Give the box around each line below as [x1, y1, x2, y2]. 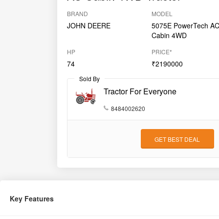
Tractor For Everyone [104, 86, 176, 97]
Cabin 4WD [152, 30, 187, 41]
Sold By [79, 74, 100, 83]
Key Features [10, 194, 54, 204]
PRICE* [152, 47, 173, 56]
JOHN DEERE [67, 21, 110, 31]
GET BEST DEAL [154, 134, 200, 143]
